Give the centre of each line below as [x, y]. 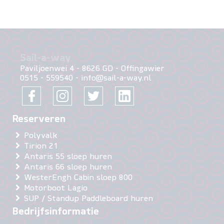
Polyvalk [40, 136]
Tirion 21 [41, 146]
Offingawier [143, 69]
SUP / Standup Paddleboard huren [88, 199]
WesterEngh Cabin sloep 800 [78, 178]
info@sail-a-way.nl [116, 79]
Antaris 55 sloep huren [68, 157]
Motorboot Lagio [56, 188]
